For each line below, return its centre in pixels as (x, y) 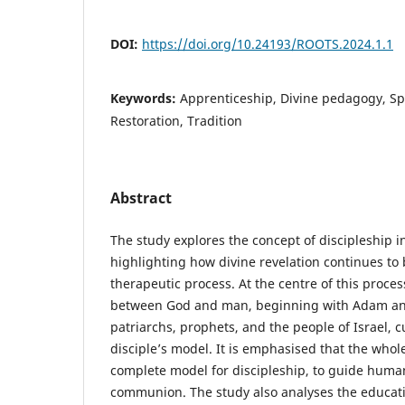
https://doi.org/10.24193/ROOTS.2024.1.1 (268, 43)
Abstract (141, 198)
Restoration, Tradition (176, 120)
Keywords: (145, 98)
